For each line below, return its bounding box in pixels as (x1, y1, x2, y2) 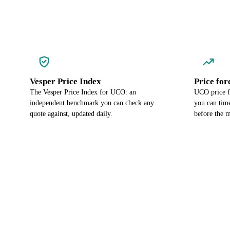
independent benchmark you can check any (30, 99, 154, 107)
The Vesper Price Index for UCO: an (30, 88, 136, 96)
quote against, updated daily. (30, 110, 112, 118)
